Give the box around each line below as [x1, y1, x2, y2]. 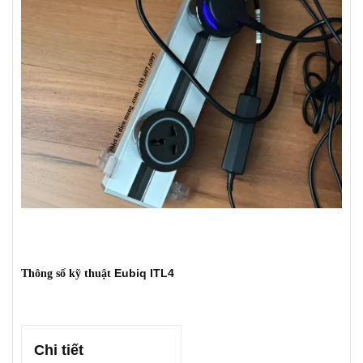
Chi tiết [34, 341, 83, 358]
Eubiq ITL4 [114, 266, 174, 280]
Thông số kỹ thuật [21, 267, 114, 280]
